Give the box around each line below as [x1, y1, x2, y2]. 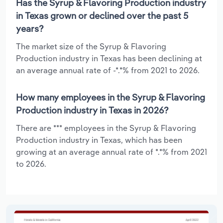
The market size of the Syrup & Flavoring [16, 41, 166, 51]
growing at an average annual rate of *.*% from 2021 [16, 146, 207, 157]
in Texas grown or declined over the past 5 [16, 9, 188, 21]
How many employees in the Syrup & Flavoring [16, 91, 205, 103]
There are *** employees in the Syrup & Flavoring [16, 122, 196, 133]
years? [16, 22, 44, 34]
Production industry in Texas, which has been [16, 134, 182, 145]
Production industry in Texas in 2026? [16, 104, 169, 116]
